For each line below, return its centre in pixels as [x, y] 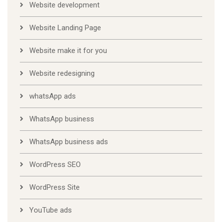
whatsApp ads [53, 96]
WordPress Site [55, 188]
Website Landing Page [65, 28]
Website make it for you [68, 51]
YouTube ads [51, 210]
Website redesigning [62, 74]
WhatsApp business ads [69, 142]
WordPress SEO [55, 165]
